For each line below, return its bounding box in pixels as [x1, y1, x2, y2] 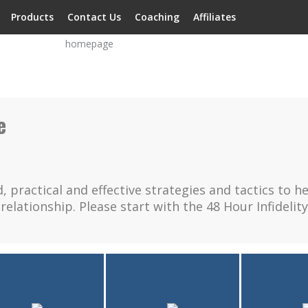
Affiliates [193, 10, 236, 23]
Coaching [135, 10, 179, 23]
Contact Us [67, 10, 121, 23]
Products [11, 10, 54, 23]
